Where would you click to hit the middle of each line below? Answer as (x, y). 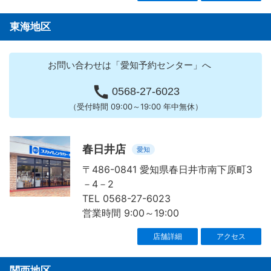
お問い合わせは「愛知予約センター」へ (129, 65)
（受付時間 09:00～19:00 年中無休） (135, 107)
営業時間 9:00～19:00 (131, 213)
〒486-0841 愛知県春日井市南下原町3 (167, 170)
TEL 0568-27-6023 (126, 199)
